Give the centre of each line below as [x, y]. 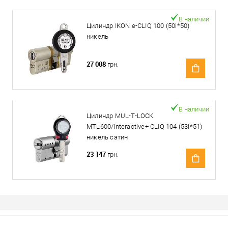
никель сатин [107, 137]
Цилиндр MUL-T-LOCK [120, 116]
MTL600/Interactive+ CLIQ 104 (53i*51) [145, 126]
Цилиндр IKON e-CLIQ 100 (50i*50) [138, 26]
